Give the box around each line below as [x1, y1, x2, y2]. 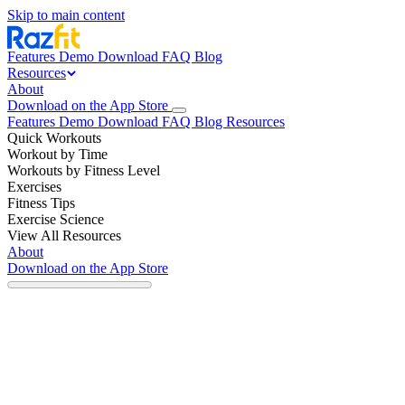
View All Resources [7, 228, 121, 243]
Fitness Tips [7, 195, 75, 211]
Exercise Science [7, 212, 104, 227]
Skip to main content [7, 7, 125, 23]
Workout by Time [7, 146, 108, 162]
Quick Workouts [7, 130, 101, 146]
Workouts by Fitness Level [7, 163, 160, 178]
